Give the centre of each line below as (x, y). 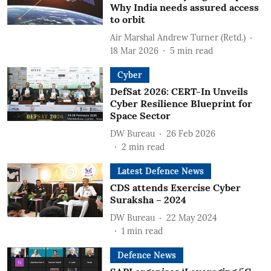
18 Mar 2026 (134, 51)
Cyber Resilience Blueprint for (181, 103)
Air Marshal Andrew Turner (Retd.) (178, 37)
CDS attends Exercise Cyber (175, 188)
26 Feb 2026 (191, 133)
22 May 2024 (191, 217)
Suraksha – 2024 (148, 200)
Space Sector (140, 116)
